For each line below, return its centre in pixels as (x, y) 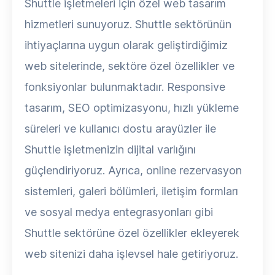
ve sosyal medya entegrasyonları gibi (119, 212)
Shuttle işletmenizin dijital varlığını (110, 149)
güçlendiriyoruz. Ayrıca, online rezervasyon (133, 170)
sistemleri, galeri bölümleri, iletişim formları (131, 191)
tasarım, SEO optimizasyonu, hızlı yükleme (132, 108)
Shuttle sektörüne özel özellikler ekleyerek (132, 233)
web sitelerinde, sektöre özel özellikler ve (130, 66)
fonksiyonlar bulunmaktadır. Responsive (125, 87)
